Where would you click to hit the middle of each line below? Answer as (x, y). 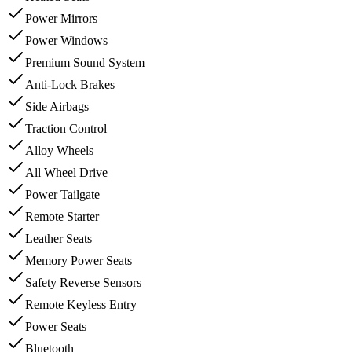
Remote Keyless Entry (81, 305)
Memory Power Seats (79, 261)
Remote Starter (62, 217)
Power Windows (66, 41)
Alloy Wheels (59, 151)
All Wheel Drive (66, 173)
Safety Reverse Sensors (83, 283)
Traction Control (66, 129)
